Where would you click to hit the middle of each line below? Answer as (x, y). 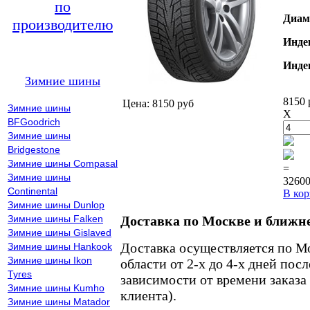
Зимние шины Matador (59, 302)
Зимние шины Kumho (56, 288)
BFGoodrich (34, 122)
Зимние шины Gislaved (60, 232)
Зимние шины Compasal (63, 163)
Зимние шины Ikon (50, 260)
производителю (63, 25)
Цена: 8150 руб (158, 103)
